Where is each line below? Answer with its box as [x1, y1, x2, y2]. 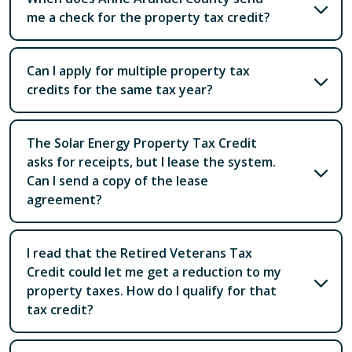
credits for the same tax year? [27, 80, 213, 98]
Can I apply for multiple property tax [27, 61, 250, 79]
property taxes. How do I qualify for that [27, 281, 277, 299]
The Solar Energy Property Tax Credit [27, 134, 257, 152]
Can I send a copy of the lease [27, 171, 208, 189]
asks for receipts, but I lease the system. [27, 152, 276, 170]
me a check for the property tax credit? [27, 8, 270, 26]
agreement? [27, 190, 102, 208]
